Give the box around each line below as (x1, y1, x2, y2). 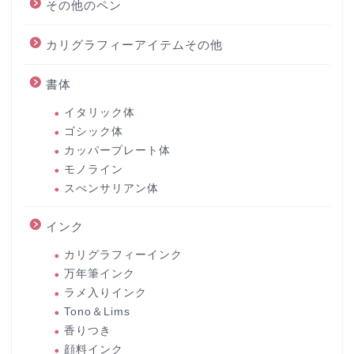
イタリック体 (64, 106, 135, 119)
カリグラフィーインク (64, 248, 183, 261)
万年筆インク (64, 267, 135, 280)
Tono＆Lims (64, 305, 130, 318)
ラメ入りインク (64, 286, 147, 299)
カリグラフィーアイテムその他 (46, 37, 223, 51)
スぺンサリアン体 (64, 182, 159, 194)
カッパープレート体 (64, 144, 171, 156)
